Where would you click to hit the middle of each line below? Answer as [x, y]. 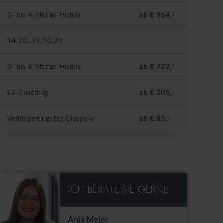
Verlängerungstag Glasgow [51, 119]
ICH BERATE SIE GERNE [118, 190]
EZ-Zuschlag [28, 93]
